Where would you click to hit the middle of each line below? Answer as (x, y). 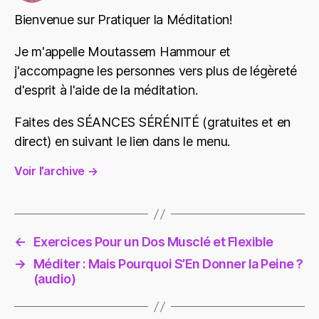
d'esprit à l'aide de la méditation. (106, 90)
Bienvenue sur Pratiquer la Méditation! (124, 20)
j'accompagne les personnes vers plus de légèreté (156, 71)
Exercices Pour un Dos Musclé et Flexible (153, 242)
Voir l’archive (51, 171)
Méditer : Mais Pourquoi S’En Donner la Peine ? (168, 264)
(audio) (54, 279)
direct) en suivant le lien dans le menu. (122, 142)
